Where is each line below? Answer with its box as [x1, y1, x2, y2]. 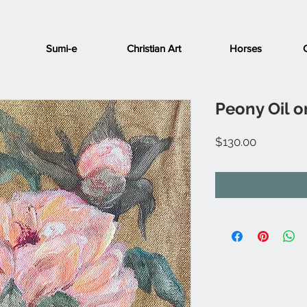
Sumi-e [46, 42, 77, 54]
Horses [229, 42, 262, 54]
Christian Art [126, 42, 181, 54]
